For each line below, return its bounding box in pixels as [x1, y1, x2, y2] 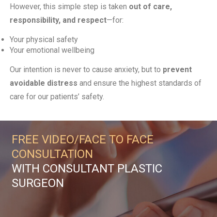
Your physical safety [10, 35, 78, 44]
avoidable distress [10, 78, 77, 88]
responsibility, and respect [10, 15, 107, 25]
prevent [163, 65, 192, 74]
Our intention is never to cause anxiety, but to [10, 65, 163, 74]
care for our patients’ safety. [10, 92, 104, 101]
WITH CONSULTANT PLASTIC [12, 162, 162, 175]
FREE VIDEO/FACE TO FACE [12, 133, 154, 146]
